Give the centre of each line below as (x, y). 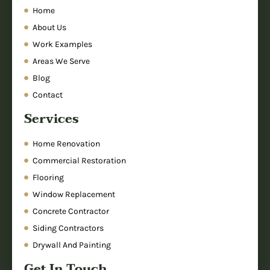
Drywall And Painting (71, 245)
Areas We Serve (61, 61)
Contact (47, 95)
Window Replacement (74, 195)
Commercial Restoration (79, 161)
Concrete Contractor (71, 212)
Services (52, 120)
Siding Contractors (68, 228)
